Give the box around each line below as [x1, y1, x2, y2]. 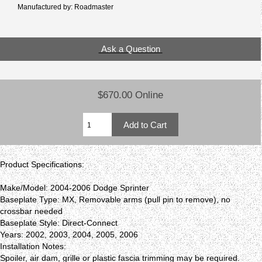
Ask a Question [98, 44, 163, 54]
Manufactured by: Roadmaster [18, 2, 113, 11]
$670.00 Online [98, 89, 164, 101]
